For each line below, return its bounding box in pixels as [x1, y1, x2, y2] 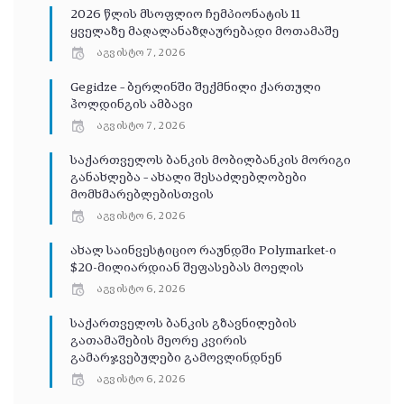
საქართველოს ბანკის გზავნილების [70, 317, 297, 331]
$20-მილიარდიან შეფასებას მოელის [70, 262, 304, 275]
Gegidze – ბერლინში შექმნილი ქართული [70, 81, 321, 95]
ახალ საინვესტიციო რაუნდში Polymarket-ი [70, 244, 336, 258]
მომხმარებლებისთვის [70, 188, 214, 202]
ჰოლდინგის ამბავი [70, 98, 193, 112]
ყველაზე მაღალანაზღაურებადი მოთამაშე [70, 25, 339, 39]
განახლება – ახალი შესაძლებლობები [70, 171, 307, 185]
